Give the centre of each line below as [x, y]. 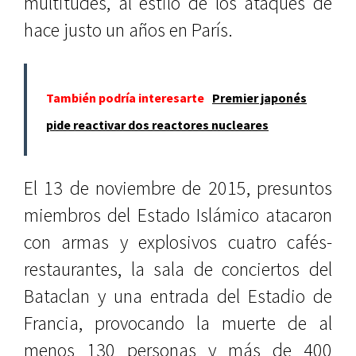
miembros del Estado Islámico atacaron [178, 215]
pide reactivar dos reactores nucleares [157, 125]
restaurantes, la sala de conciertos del [178, 269]
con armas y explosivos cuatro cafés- [178, 242]
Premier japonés [259, 98]
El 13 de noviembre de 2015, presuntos [178, 188]
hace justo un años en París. [128, 30]
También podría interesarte [125, 98]
